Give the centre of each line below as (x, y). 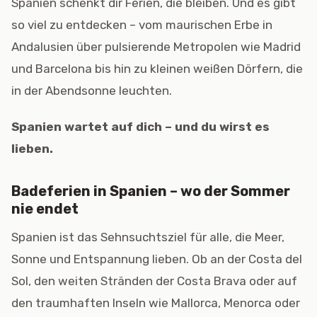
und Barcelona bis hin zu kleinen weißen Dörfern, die (157, 69)
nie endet (45, 209)
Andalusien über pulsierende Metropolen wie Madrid (156, 47)
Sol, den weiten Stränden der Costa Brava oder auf (154, 281)
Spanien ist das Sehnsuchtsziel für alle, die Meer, (148, 237)
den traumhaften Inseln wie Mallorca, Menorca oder (156, 303)
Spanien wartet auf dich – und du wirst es (140, 127)
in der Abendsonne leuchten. (92, 91)
